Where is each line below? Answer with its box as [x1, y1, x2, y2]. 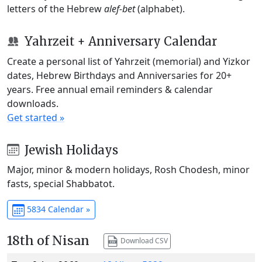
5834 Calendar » [24, 204, 90, 215]
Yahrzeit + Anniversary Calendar [21, 33, 217, 49]
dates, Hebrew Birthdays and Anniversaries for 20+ [7, 68, 232, 82]
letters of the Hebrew [7, 2, 104, 15]
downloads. [7, 96, 58, 110]
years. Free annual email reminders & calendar [7, 82, 213, 96]
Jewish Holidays [21, 142, 118, 157]
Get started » [7, 111, 64, 124]
